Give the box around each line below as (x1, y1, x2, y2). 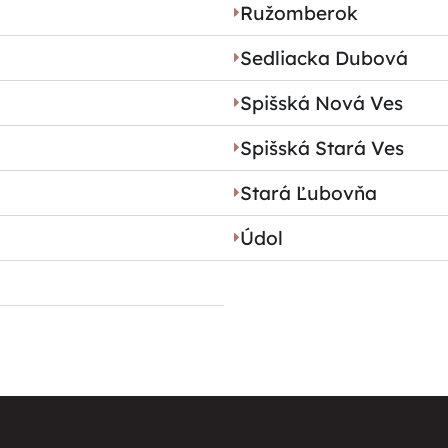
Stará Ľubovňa (240, 180, 377, 205)
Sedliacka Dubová (240, 45, 408, 70)
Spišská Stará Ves (240, 135, 404, 160)
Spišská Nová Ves (240, 90, 403, 115)
